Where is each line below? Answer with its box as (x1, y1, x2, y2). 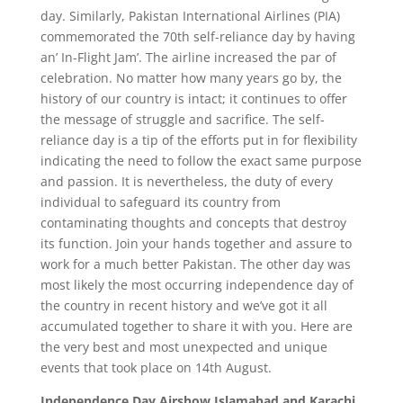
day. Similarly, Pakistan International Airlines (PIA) (40, 7, 340, 24)
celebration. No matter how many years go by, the (40, 69, 342, 86)
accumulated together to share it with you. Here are (40, 318, 353, 335)
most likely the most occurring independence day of (40, 276, 354, 293)
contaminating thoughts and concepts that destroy (40, 214, 346, 231)
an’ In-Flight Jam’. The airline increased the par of (40, 49, 336, 66)
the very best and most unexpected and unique (40, 338, 327, 355)
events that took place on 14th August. (40, 359, 272, 376)
